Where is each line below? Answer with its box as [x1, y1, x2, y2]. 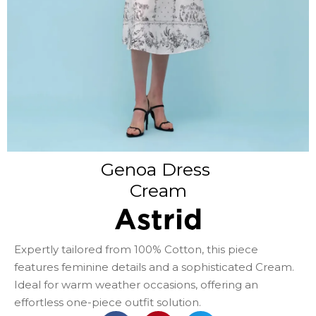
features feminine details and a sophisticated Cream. [14, 260, 294, 274]
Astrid [114, 206, 202, 235]
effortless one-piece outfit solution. [14, 295, 201, 309]
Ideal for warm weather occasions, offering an [14, 277, 258, 291]
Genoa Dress [101, 158, 215, 180]
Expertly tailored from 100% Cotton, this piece [14, 242, 258, 256]
